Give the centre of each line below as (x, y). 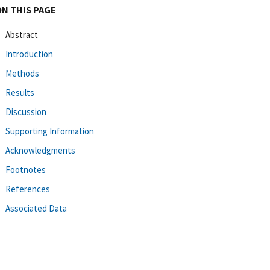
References (28, 189)
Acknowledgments (40, 150)
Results (20, 92)
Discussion (26, 111)
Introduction (29, 54)
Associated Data (36, 208)
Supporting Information (50, 131)
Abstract (22, 34)
